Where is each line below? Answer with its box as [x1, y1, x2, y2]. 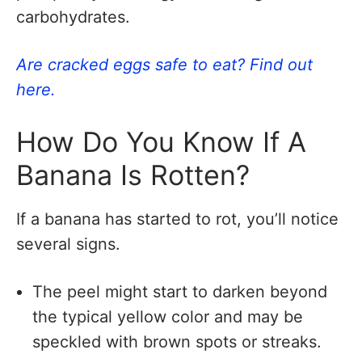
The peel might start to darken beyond [32, 281, 327, 301]
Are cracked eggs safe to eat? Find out [16, 54, 313, 74]
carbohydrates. [16, 6, 130, 27]
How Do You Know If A [16, 125, 306, 159]
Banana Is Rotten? [16, 158, 250, 192]
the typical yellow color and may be [32, 306, 303, 326]
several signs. [16, 234, 120, 254]
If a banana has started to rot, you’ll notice [16, 208, 339, 229]
